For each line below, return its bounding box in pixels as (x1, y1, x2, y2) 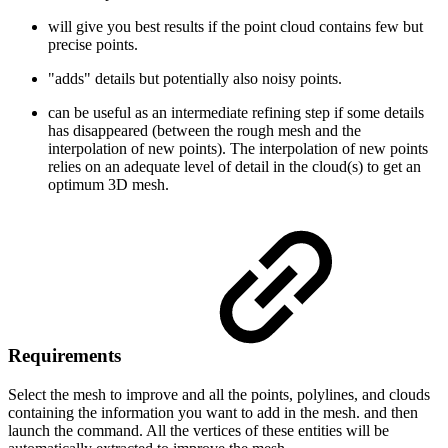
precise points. (48, 35, 138, 53)
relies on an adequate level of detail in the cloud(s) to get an (48, 157, 421, 175)
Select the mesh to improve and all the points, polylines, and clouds (8, 385, 430, 403)
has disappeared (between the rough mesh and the (48, 121, 361, 139)
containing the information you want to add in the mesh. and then (8, 403, 418, 421)
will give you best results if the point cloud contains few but (48, 17, 423, 35)
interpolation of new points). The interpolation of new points (48, 139, 428, 157)
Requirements (8, 345, 126, 367)
